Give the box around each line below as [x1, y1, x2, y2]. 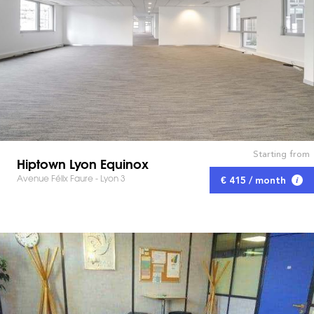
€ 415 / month [221, 175, 286, 186]
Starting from [252, 149, 310, 160]
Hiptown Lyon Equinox [17, 153, 149, 174]
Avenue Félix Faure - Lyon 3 [17, 172, 125, 185]
